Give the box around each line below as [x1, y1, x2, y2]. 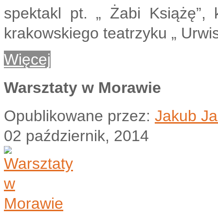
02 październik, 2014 [4, 127, 149, 145]
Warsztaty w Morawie [4, 79, 161, 97]
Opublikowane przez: [4, 107, 155, 125]
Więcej [4, 50, 51, 68]
